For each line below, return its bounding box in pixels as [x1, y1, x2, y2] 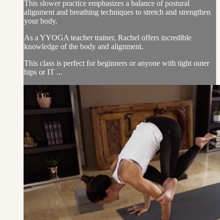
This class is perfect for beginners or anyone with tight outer [24, 58, 209, 67]
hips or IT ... [24, 67, 62, 76]
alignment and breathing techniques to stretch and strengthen [24, 7, 211, 16]
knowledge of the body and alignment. [24, 42, 143, 51]
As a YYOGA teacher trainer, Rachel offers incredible [24, 33, 192, 42]
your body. [24, 16, 57, 25]
